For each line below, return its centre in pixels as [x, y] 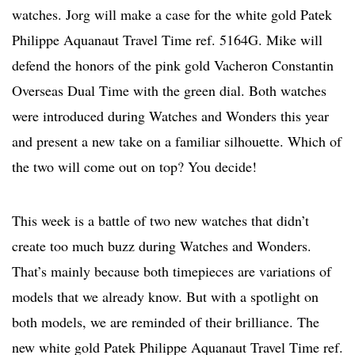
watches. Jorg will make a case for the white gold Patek [172, 15]
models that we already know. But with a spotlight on [165, 297]
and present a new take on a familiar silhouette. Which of [177, 141]
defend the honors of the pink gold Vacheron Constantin [173, 65]
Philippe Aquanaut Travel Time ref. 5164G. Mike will [167, 40]
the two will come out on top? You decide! [134, 167]
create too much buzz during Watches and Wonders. [162, 246]
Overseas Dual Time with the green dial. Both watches [169, 91]
